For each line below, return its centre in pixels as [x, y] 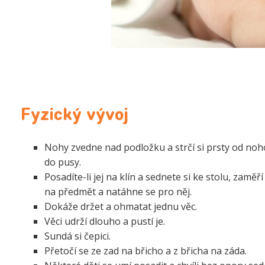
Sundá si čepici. [77, 236]
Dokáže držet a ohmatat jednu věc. [121, 206]
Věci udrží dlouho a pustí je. [105, 221]
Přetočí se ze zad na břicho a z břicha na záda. [146, 251]
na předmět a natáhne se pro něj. [118, 191]
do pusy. [63, 162]
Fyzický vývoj [75, 116]
